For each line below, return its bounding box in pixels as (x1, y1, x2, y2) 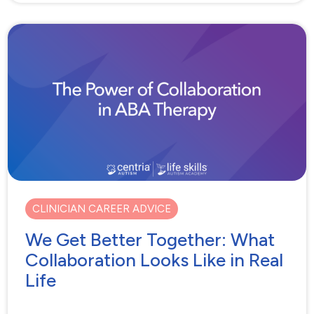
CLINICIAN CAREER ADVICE (32, 203, 172, 216)
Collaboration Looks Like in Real (25, 249, 284, 272)
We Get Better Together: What (25, 228, 275, 252)
